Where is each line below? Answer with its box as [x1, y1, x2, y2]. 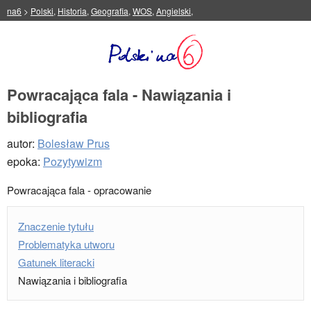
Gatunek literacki [18, 255, 94, 269]
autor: [7, 135, 37, 151]
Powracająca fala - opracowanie [7, 183, 151, 197]
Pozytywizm [43, 153, 102, 169]
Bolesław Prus [37, 135, 110, 151]
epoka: [7, 153, 43, 169]
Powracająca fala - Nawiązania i [7, 83, 231, 106]
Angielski [156, 5, 191, 17]
